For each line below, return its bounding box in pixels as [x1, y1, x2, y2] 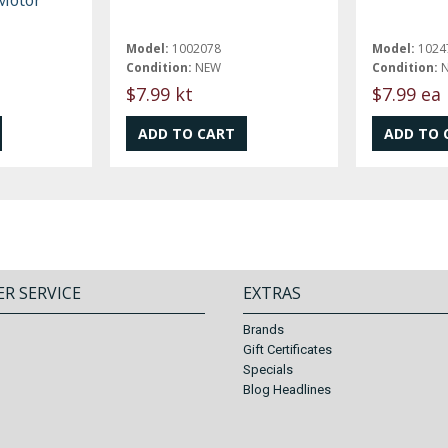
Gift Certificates [242, 342, 332, 358]
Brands [242, 322, 284, 338]
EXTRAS [242, 282, 301, 305]
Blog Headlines [242, 382, 331, 398]
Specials [242, 362, 293, 378]
